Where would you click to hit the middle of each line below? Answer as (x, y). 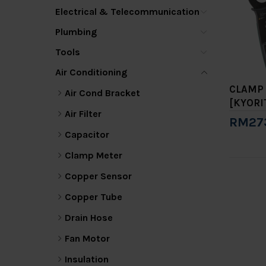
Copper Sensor (98, 176)
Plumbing (76, 32)
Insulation (87, 259)
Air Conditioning (91, 72)
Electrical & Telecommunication (127, 12)
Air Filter (83, 114)
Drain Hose (89, 218)
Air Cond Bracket (102, 93)
